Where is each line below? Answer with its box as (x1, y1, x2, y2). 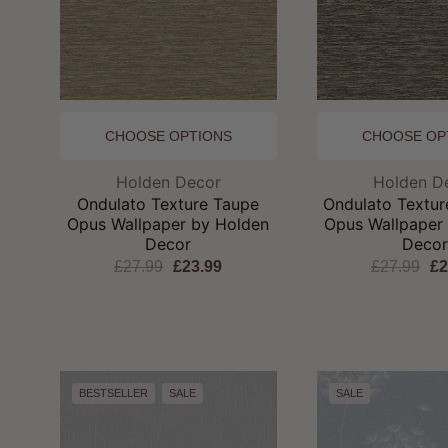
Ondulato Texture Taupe (77, 193, 260, 214)
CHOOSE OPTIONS (104, 127, 232, 144)
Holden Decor (115, 171, 221, 192)
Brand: (167, 170, 216, 191)
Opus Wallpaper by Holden (67, 213, 270, 234)
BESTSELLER (79, 386, 148, 399)
